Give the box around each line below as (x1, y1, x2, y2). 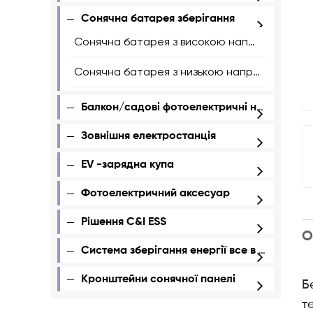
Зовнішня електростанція (81, 131, 216, 142)
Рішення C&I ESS (81, 217, 166, 228)
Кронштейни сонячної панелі (81, 274, 235, 285)
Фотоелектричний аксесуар (81, 188, 230, 199)
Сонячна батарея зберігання (81, 13, 235, 24)
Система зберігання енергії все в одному (81, 245, 259, 256)
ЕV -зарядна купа (81, 159, 174, 170)
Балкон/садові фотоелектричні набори (81, 102, 256, 113)
